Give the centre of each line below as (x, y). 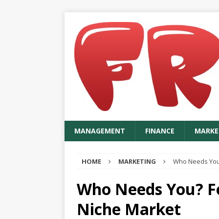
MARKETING (137, 161)
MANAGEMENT (100, 131)
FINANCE (160, 131)
